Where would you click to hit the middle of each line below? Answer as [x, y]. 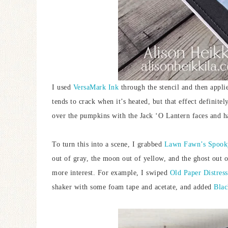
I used [63, 87]
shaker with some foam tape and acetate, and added [133, 187]
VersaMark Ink [96, 87]
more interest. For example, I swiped [111, 173]
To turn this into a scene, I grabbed [108, 144]
